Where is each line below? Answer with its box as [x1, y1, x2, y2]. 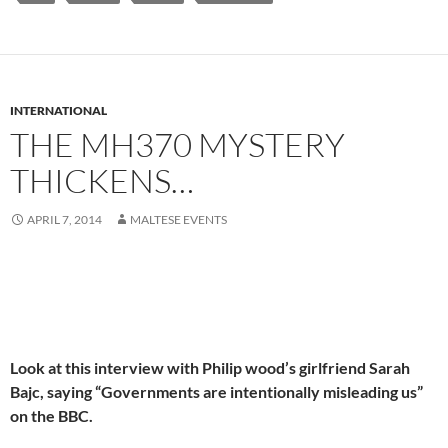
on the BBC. [10, 406, 93, 426]
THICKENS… [10, 160, 194, 202]
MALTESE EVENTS [130, 212, 227, 228]
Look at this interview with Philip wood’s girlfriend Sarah [10, 358, 410, 378]
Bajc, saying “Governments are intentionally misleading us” [10, 382, 423, 402]
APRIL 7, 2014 [27, 212, 102, 228]
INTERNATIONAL [10, 103, 107, 119]
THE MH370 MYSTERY [10, 124, 345, 166]
